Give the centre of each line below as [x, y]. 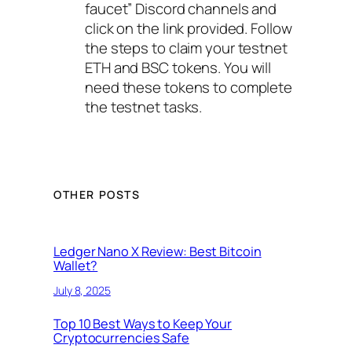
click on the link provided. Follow [189, 29]
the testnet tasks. [144, 107]
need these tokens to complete [189, 88]
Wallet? [76, 265]
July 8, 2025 [82, 291]
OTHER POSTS [97, 195]
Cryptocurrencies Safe [121, 337]
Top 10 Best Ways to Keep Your [143, 323]
